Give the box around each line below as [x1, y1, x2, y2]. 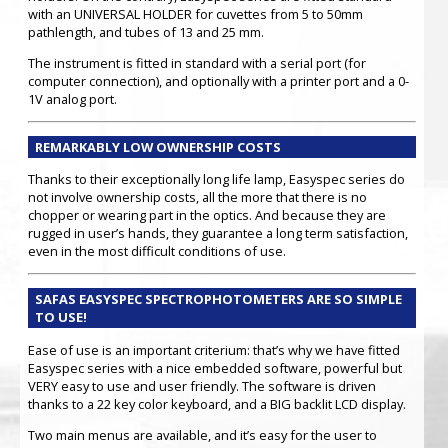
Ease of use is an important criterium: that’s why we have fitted [27, 340, 400, 359]
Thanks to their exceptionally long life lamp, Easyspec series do [27, 170, 405, 189]
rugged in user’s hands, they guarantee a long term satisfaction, [27, 224, 408, 243]
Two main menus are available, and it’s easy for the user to [27, 425, 377, 444]
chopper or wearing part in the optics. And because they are [27, 206, 386, 225]
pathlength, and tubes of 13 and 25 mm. [27, 23, 264, 42]
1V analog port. [27, 90, 117, 109]
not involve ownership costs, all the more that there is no [27, 188, 367, 207]
